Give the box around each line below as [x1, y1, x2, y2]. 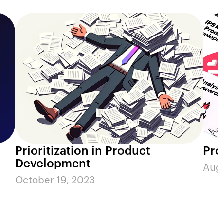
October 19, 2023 [15, 172, 95, 186]
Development [15, 154, 91, 170]
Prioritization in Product [15, 142, 151, 158]
